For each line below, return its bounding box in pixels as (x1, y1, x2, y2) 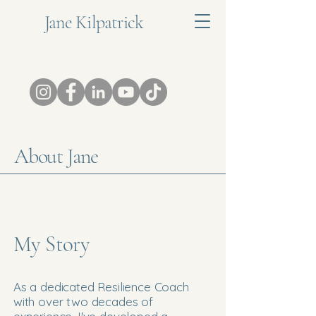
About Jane (14, 143, 98, 169)
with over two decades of (13, 294, 153, 309)
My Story (13, 231, 90, 257)
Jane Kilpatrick (44, 11, 144, 33)
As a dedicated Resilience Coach (13, 279, 189, 294)
